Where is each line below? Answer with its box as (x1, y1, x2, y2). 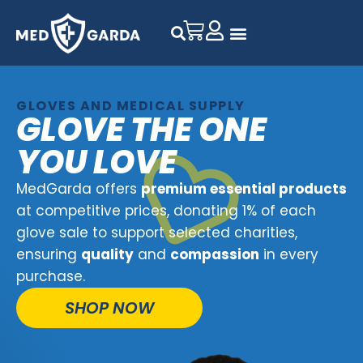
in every (259, 245, 318, 264)
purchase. (16, 267, 85, 286)
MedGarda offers (16, 179, 141, 199)
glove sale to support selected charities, (16, 223, 297, 242)
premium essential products (141, 179, 347, 199)
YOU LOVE (16, 139, 177, 185)
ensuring (16, 245, 81, 264)
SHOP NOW (65, 297, 154, 319)
